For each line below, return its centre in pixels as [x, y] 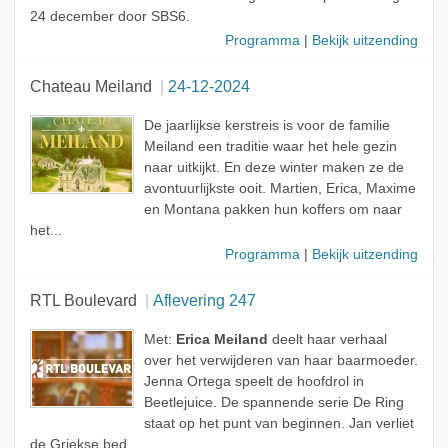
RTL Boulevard [83, 299]
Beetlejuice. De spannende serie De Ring [273, 402]
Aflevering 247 [204, 299]
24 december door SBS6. [109, 16]
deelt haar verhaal [327, 339]
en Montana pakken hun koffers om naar [272, 209]
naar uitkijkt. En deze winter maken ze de [273, 167]
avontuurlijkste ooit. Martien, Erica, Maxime [279, 188]
